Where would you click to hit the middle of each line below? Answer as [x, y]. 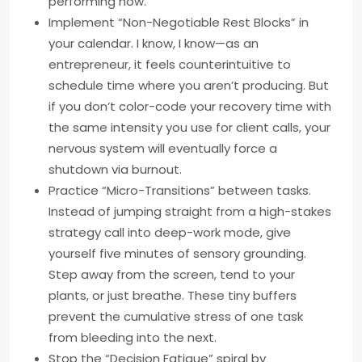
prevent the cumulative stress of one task [176, 316]
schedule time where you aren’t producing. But [189, 85]
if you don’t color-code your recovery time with [190, 106]
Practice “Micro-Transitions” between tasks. [180, 190]
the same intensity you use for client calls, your [189, 127]
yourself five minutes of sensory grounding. [177, 253]
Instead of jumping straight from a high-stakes [190, 211]
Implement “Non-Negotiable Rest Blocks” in [179, 22]
